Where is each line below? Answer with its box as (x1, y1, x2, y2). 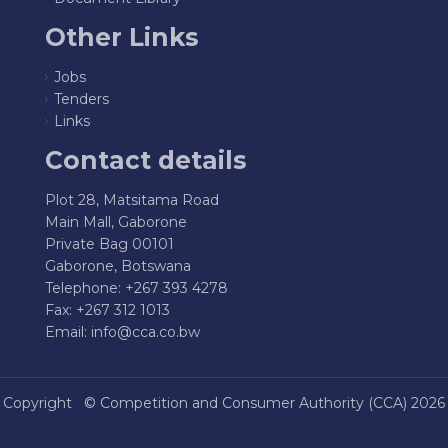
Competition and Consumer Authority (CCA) (100, 394, 407, 413)
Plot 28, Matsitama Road (45, 191, 219, 210)
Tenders (54, 90, 109, 109)
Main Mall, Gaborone (45, 213, 187, 232)
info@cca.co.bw (91, 323, 200, 342)
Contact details (45, 145, 246, 176)
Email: (45, 323, 91, 342)
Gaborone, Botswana (45, 257, 191, 276)
